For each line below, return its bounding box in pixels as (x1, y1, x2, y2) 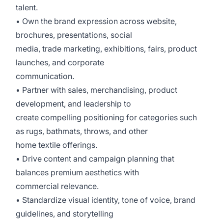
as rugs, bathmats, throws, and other (16, 126, 150, 136)
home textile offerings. (16, 140, 99, 150)
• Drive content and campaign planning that (16, 154, 174, 164)
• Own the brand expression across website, (16, 16, 177, 26)
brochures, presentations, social (16, 30, 134, 40)
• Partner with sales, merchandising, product (16, 85, 177, 95)
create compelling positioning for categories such (16, 112, 197, 122)
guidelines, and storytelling (16, 209, 115, 219)
